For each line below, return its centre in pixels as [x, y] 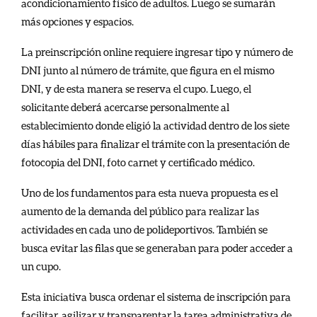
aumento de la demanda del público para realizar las [140, 211]
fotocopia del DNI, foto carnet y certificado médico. [138, 162]
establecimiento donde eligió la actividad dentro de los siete [155, 125]
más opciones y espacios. [77, 21]
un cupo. [41, 266]
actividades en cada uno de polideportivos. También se [144, 229]
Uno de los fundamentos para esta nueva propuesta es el [150, 192]
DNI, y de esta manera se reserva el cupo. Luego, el [136, 88]
